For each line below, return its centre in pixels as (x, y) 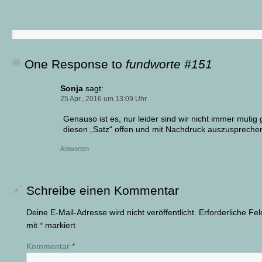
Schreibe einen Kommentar (103, 190)
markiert (59, 225)
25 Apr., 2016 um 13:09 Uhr (104, 99)
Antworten (75, 148)
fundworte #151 (169, 64)
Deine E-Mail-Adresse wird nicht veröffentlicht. (111, 212)
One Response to (75, 64)
